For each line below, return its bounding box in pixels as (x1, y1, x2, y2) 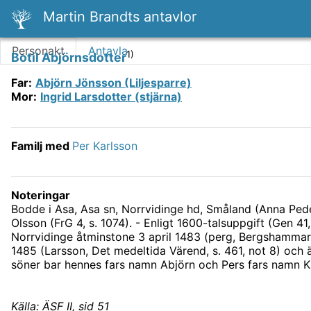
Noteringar (11, 188, 70, 203)
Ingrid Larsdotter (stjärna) (40, 90, 182, 104)
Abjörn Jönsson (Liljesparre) (35, 76, 192, 90)
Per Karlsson (72, 139, 137, 153)
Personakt (12, 44, 65, 58)
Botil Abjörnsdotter (11, 50, 126, 65)
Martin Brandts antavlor (43, 8, 196, 25)
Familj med (11, 139, 72, 153)
